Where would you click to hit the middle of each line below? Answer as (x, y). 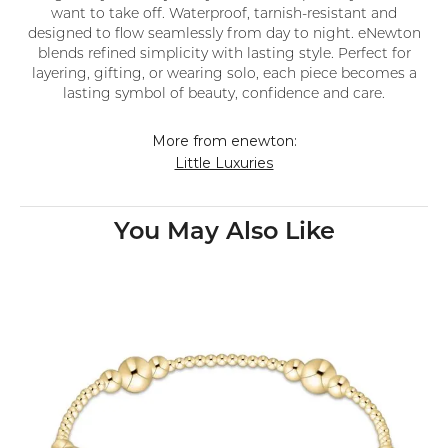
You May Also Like (224, 233)
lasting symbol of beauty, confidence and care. (224, 95)
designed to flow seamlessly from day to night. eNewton (224, 35)
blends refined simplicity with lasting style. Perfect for (224, 55)
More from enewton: (224, 141)
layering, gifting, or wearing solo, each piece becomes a (224, 75)
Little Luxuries (224, 163)
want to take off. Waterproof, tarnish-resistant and (224, 15)
